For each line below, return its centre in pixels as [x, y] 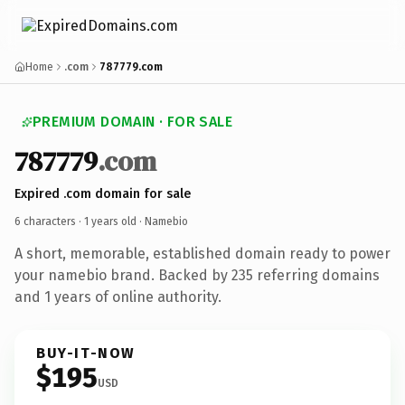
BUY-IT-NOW [86, 353]
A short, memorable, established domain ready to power [202, 253]
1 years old [110, 221]
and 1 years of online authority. [118, 297]
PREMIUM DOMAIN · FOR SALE [132, 122]
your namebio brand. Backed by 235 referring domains [197, 275]
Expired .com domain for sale [103, 193]
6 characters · [49, 221]
